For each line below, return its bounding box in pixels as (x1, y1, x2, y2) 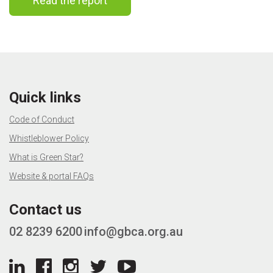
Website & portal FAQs (9, 171, 94, 181)
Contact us (9, 201, 82, 218)
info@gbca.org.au (84, 224, 183, 239)
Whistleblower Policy (9, 133, 89, 143)
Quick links (9, 89, 81, 106)
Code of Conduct (9, 115, 74, 124)
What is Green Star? (9, 152, 83, 162)
